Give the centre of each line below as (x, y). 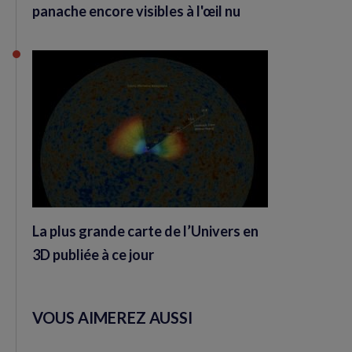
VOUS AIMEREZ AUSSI (112, 317)
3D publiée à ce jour (93, 254)
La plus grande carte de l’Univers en (145, 231)
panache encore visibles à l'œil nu (136, 11)
